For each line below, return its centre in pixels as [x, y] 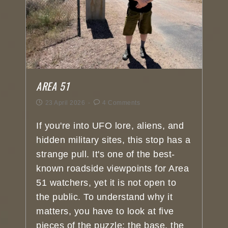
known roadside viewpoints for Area [112, 169]
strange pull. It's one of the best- [106, 154]
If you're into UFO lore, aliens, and [110, 126]
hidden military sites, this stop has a [113, 140]
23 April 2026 [65, 103]
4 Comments [121, 103]
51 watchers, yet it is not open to [106, 183]
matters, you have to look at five [105, 211]
